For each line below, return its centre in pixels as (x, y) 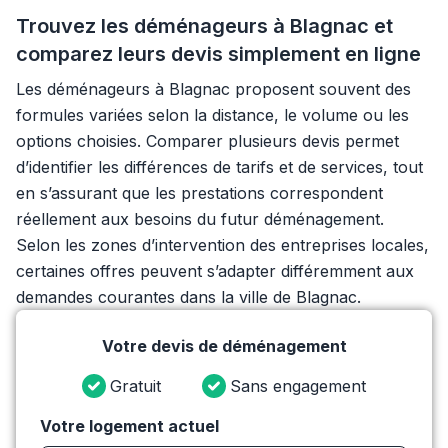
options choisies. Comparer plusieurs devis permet (207, 141)
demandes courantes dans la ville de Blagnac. (188, 297)
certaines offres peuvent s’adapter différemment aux (215, 271)
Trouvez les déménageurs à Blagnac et (204, 26)
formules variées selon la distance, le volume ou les (212, 115)
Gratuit (135, 386)
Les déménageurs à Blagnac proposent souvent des (213, 89)
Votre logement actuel (129, 426)
